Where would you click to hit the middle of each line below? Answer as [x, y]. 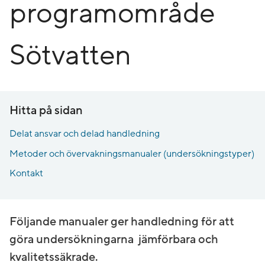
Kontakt [26, 174]
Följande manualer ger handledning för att [122, 222]
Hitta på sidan [46, 111]
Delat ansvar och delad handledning [85, 134]
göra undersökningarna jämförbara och [114, 239]
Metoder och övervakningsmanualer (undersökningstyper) [132, 153]
